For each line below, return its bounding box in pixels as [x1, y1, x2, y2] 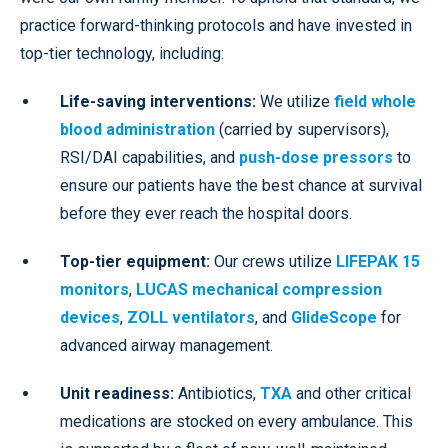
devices [60, 307, 120, 327]
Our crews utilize [210, 251, 336, 271]
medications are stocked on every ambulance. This [60, 411, 413, 431]
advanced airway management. [60, 335, 273, 355]
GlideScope [291, 307, 377, 327]
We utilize [256, 91, 334, 111]
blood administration [60, 119, 215, 139]
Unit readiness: [60, 383, 174, 403]
